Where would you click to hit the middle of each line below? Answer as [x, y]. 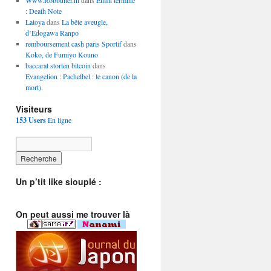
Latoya [35, 22]
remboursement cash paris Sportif [73, 44]
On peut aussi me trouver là [73, 214]
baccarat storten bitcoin [58, 65]
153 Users [31, 120]
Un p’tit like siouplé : [59, 181]
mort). [34, 87]
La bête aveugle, [84, 22]
